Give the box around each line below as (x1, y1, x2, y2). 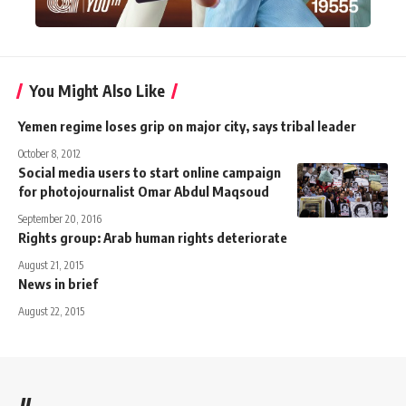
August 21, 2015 (18, 258, 83, 273)
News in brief (18, 275, 98, 293)
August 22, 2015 (18, 304, 84, 319)
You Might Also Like (29, 81, 165, 101)
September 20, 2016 (18, 212, 101, 227)
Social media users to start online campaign (18, 164, 281, 181)
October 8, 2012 (18, 147, 81, 161)
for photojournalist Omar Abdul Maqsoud (18, 183, 269, 200)
